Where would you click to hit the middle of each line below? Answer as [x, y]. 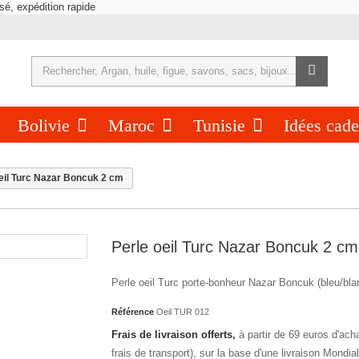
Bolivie [46, 125]
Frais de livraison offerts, [173, 335]
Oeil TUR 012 [183, 312]
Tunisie [221, 125]
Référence [133, 312]
